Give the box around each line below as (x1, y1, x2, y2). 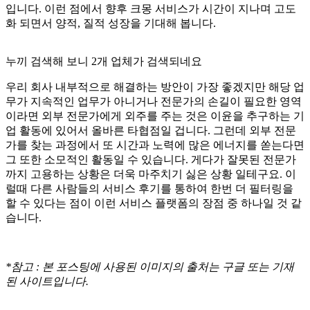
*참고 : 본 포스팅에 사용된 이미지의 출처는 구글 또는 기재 (6, 261, 294, 273)
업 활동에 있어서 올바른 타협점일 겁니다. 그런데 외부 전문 (6, 125, 296, 137)
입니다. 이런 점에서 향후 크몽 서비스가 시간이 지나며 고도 (6, 3, 296, 15)
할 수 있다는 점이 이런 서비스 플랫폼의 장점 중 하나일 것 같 (6, 197, 302, 210)
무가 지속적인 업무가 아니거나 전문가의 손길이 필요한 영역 (6, 95, 302, 108)
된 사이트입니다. (6, 275, 89, 288)
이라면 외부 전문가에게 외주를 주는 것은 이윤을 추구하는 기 (6, 110, 304, 122)
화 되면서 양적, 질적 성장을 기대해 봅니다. (6, 17, 216, 30)
